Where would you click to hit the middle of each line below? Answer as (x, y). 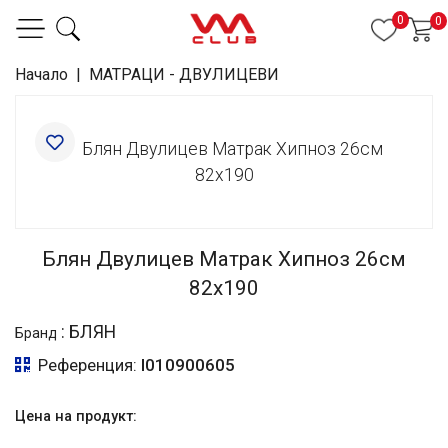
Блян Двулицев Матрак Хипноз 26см (224, 259)
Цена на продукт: (76, 416)
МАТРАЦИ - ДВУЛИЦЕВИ (184, 74)
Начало (41, 74)
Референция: (85, 365)
